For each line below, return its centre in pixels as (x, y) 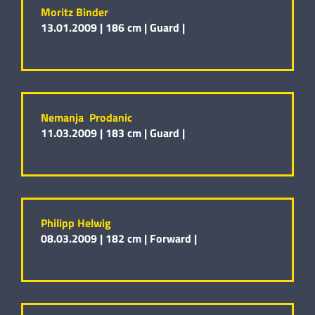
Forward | (173, 239)
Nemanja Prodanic (86, 118)
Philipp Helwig (76, 223)
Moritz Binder (75, 12)
